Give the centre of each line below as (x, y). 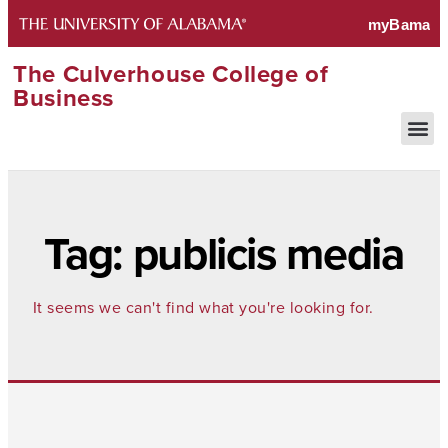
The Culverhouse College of (171, 73)
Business (64, 97)
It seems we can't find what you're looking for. (203, 307)
